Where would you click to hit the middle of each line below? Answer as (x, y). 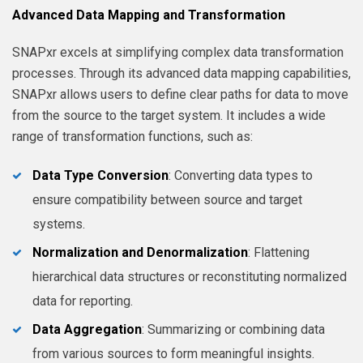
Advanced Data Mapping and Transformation (149, 15)
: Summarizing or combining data (233, 329)
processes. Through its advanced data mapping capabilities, (181, 73)
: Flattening (279, 252)
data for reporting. (83, 301)
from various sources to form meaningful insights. (173, 353)
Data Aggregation (87, 329)
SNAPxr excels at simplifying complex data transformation (178, 52)
